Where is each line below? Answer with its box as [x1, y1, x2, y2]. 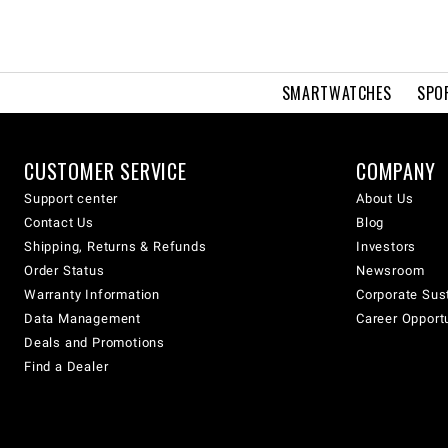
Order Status [24, 263, 105, 278]
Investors [356, 239, 417, 254]
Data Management [24, 311, 141, 326]
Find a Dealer [24, 359, 109, 374]
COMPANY [356, 156, 436, 186]
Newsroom [356, 263, 425, 278]
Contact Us [24, 215, 94, 230]
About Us [356, 191, 414, 206]
